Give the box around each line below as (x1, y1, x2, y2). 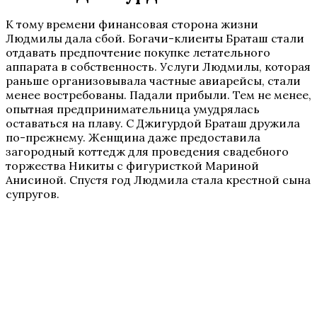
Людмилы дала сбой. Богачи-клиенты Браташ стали (6, 30, 304, 45)
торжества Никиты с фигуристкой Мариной (6, 158, 259, 173)
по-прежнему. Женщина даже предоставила (6, 129, 260, 144)
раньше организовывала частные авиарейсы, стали (6, 73, 301, 88)
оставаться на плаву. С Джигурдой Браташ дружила (6, 115, 300, 130)
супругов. (6, 186, 59, 201)
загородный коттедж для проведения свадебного (6, 144, 289, 158)
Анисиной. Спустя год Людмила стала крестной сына (6, 172, 311, 187)
